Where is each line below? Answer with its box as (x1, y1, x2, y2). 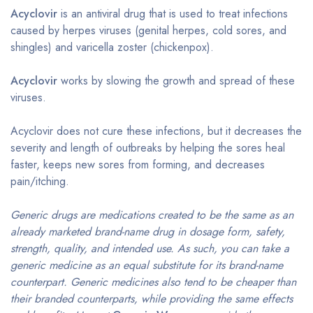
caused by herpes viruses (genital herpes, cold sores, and (10, 22, 286, 39)
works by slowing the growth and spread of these (57, 73, 295, 89)
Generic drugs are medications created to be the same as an (10, 207, 293, 224)
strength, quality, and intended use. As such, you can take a (10, 240, 289, 257)
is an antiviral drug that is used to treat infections (57, 6, 288, 22)
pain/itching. (10, 173, 69, 190)
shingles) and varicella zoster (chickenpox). (10, 39, 214, 56)
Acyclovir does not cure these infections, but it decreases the (10, 123, 302, 140)
